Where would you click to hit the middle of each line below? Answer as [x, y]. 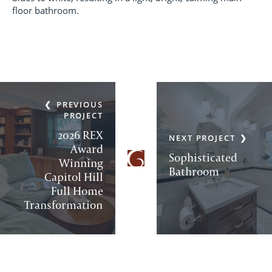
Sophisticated [203, 157]
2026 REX [81, 134]
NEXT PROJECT [202, 138]
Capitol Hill [74, 176]
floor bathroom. [47, 11]
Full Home [77, 190]
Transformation [65, 204]
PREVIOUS [80, 104]
